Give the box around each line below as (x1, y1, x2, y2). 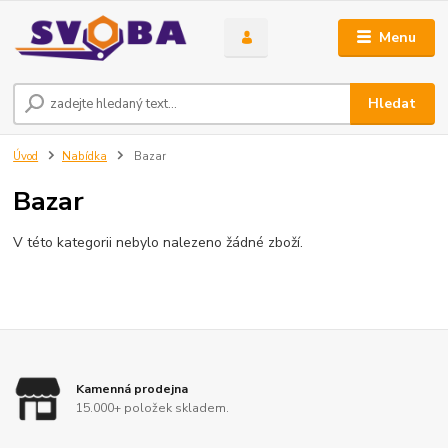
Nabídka (62, 149, 107, 165)
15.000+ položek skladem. (76, 400, 230, 417)
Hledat (368, 94, 417, 114)
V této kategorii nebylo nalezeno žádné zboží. (13, 232, 304, 252)
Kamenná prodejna (76, 380, 189, 397)
